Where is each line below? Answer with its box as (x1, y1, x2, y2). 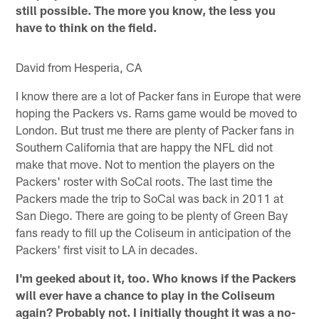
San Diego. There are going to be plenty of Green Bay (16, 208, 288, 223)
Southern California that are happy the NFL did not (16, 140, 273, 155)
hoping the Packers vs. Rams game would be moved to (16, 105, 298, 120)
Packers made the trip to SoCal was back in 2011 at (16, 191, 284, 206)
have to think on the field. (16, 20, 157, 35)
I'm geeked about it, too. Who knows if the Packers (16, 271, 297, 286)
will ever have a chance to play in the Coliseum (16, 288, 276, 303)
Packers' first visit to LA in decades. (16, 242, 199, 257)
